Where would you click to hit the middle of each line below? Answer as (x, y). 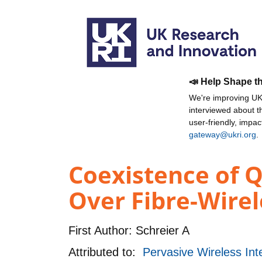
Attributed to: (106, 252)
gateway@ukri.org (223, 135)
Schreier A (161, 230)
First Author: (100, 230)
